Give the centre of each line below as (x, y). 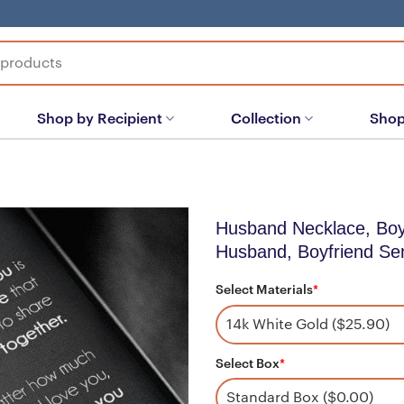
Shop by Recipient (100, 119)
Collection (266, 119)
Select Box (248, 364)
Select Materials (264, 290)
